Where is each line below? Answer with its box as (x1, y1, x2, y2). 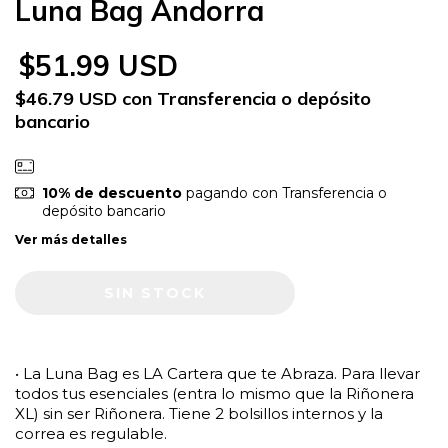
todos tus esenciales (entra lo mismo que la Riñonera (15, 383, 414, 403)
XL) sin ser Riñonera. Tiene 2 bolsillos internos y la (15, 403, 383, 423)
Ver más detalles (15, 231, 127, 247)
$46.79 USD (15, 86, 122, 110)
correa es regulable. (15, 423, 167, 443)
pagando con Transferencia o (181, 183, 387, 202)
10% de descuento (41, 183, 182, 202)
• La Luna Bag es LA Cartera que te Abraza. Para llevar (15, 363, 420, 383)
